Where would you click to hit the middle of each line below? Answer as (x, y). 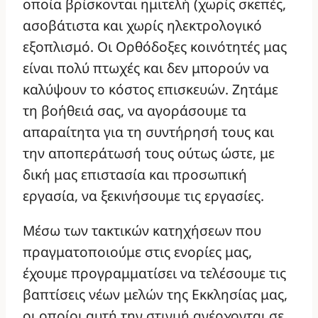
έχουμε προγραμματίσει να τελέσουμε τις (154, 273)
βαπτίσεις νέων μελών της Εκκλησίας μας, (155, 295)
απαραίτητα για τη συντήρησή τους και (148, 132)
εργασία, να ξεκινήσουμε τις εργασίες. (143, 196)
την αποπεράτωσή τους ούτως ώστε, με (149, 153)
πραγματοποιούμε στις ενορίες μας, (137, 252)
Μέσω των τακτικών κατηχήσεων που (142, 231)
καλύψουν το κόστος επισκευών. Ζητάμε (150, 89)
